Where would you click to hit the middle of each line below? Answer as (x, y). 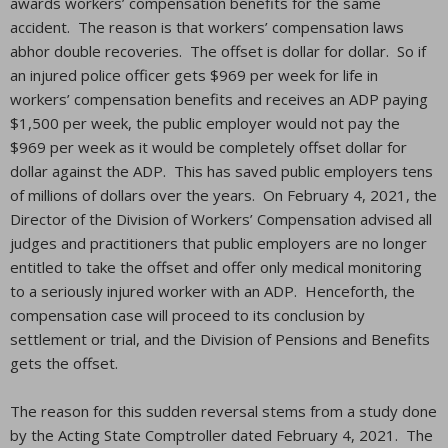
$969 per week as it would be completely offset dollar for (208, 147)
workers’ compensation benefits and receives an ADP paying (219, 99)
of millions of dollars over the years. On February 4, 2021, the (223, 195)
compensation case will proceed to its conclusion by (187, 315)
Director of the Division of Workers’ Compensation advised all (221, 219)
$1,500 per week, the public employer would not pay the (205, 123)
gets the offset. (64, 363)
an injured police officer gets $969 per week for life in (194, 75)
